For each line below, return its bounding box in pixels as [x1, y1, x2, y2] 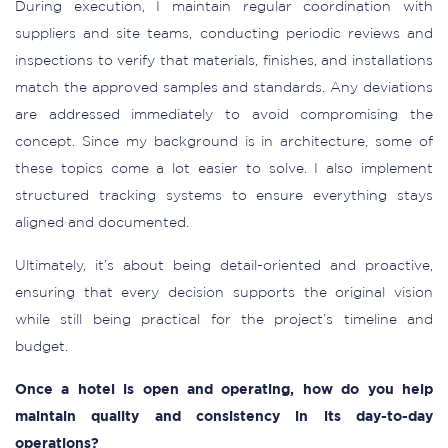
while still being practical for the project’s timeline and [15, 314, 433, 326]
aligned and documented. [15, 217, 189, 229]
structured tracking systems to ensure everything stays [15, 190, 433, 202]
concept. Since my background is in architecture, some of [15, 136, 433, 148]
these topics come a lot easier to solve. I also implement [15, 163, 433, 175]
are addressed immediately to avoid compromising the [15, 109, 433, 121]
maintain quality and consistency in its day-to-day [15, 411, 433, 423]
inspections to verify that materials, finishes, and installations [15, 55, 433, 67]
